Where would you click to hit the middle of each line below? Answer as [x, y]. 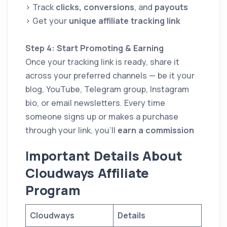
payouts [171, 7]
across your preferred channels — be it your [110, 76]
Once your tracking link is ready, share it [102, 62]
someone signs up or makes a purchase [102, 117]
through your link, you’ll [71, 130]
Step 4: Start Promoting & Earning [94, 48]
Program [53, 191]
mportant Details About [105, 156]
